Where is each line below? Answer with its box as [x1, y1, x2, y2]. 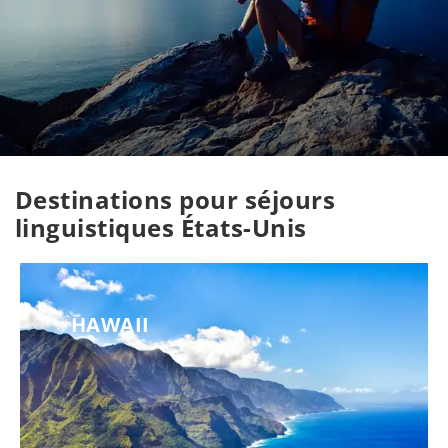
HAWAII [71, 311, 150, 338]
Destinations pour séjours [15, 183, 336, 216]
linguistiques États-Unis [15, 211, 307, 244]
